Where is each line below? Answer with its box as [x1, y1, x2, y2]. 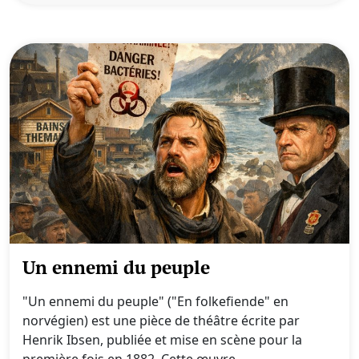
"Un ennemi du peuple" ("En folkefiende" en [22, 292, 288, 310]
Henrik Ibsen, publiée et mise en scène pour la [22, 331, 302, 349]
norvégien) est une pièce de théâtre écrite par [22, 312, 300, 329]
